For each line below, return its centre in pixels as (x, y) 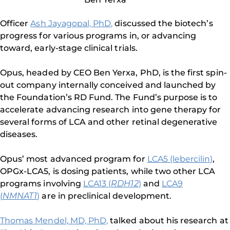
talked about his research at (168, 221)
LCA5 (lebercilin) (180, 159)
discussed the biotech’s (163, 23)
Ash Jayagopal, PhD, (72, 23)
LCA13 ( (97, 184)
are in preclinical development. (106, 196)
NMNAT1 (20, 196)
